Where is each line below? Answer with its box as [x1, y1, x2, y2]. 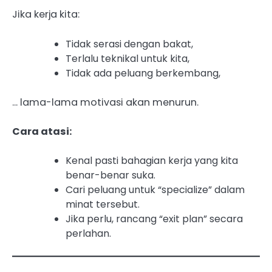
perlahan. [66, 226, 111, 240]
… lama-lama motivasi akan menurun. [12, 95, 199, 109]
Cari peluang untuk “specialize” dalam [66, 182, 245, 197]
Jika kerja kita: [12, 7, 80, 22]
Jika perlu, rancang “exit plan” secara [66, 211, 243, 226]
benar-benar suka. [66, 168, 155, 182]
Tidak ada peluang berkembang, [66, 66, 220, 80]
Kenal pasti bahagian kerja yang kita [66, 153, 238, 168]
